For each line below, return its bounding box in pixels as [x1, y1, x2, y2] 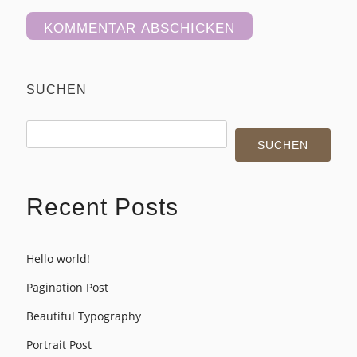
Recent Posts [26, 194, 178, 220]
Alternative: [26, 53, 88, 69]
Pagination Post [26, 279, 108, 295]
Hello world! [26, 250, 90, 266]
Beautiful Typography [26, 308, 141, 324]
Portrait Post [26, 336, 92, 352]
